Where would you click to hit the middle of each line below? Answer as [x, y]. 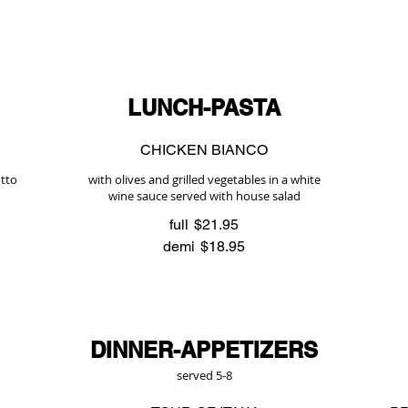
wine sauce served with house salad [204, 196]
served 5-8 [204, 375]
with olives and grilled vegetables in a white [204, 179]
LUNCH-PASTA [204, 107]
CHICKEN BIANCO [204, 150]
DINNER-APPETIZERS [204, 350]
